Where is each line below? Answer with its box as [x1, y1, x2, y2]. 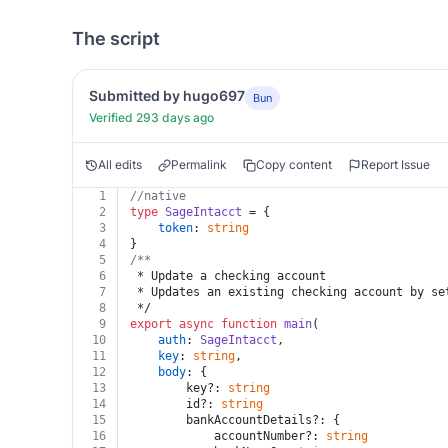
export [130, 317, 172, 331]
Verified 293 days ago [89, 110, 214, 125]
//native [130, 189, 186, 203]
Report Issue [361, 157, 430, 172]
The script [72, 28, 160, 49]
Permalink [171, 157, 227, 172]
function [221, 317, 277, 331]
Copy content [256, 157, 332, 172]
